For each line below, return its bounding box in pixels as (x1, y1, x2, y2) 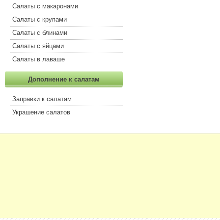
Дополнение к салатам (28, 76, 100, 83)
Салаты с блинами (12, 29, 67, 36)
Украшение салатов (12, 109, 70, 116)
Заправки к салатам (12, 95, 72, 103)
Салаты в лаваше (12, 55, 65, 63)
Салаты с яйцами (12, 42, 64, 50)
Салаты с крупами (12, 16, 67, 23)
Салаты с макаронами (12, 2, 78, 10)
